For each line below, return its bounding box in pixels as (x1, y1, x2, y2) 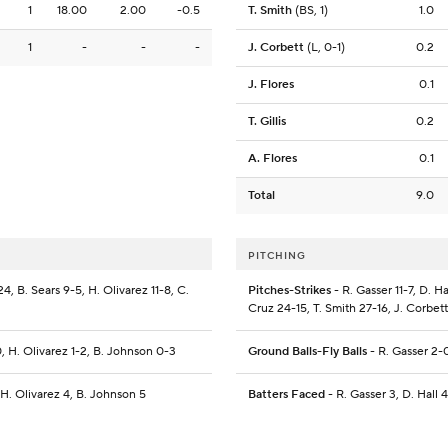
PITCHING (248, 249, 306, 263)
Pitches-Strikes (248, 283, 331, 299)
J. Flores (248, 77, 294, 93)
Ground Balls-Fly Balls (248, 344, 367, 360)
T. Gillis (248, 114, 286, 130)
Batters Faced (248, 387, 325, 403)
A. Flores (248, 151, 297, 167)
